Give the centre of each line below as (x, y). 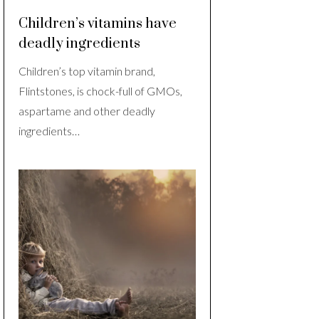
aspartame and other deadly (87, 111)
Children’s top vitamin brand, (87, 71)
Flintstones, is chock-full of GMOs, (100, 91)
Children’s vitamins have (98, 24)
